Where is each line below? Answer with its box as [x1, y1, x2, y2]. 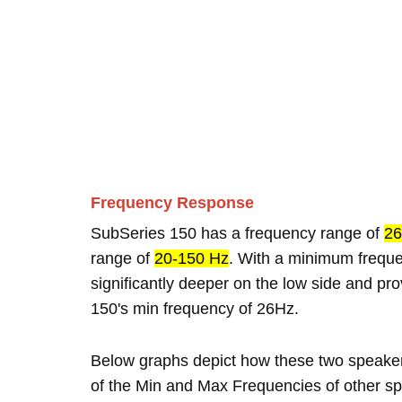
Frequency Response [91, 194, 254, 212]
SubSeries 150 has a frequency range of [91, 224, 384, 242]
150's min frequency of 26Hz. [91, 300, 299, 318]
